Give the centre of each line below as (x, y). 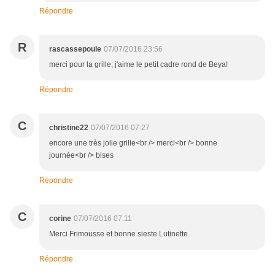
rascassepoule (75, 49)
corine (60, 219)
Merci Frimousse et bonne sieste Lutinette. (119, 234)
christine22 (69, 128)
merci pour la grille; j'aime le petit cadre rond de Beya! (138, 65)
